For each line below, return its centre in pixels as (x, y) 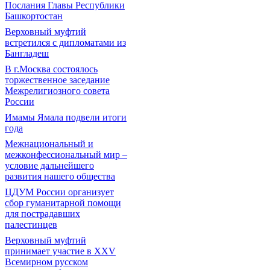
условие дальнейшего (49, 165)
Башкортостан (34, 16)
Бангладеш (27, 53)
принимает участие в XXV (60, 251)
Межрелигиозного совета (57, 91)
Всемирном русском (46, 262)
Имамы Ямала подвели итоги (66, 117)
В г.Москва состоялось (51, 69)
